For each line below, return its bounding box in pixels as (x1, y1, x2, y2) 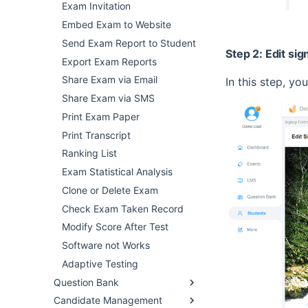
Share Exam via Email (62, 74, 157, 86)
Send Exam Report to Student (62, 36, 196, 49)
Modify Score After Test (62, 221, 168, 233)
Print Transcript (62, 129, 131, 141)
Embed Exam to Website (62, 19, 171, 30)
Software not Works (62, 239, 150, 251)
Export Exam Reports (62, 55, 157, 67)
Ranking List (62, 147, 117, 159)
